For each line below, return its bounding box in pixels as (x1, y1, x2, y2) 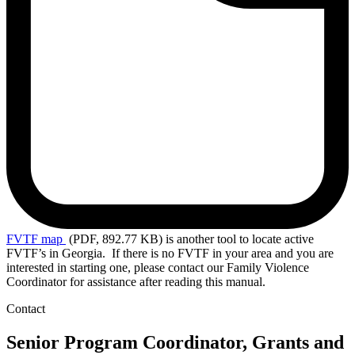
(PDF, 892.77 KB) (69, 232, 162, 246)
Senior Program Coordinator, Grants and (6, 331, 344, 353)
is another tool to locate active (166, 232, 314, 246)
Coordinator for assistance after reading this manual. (6, 275, 265, 289)
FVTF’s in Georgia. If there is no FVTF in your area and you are (6, 246, 334, 261)
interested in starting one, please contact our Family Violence (6, 261, 309, 275)
